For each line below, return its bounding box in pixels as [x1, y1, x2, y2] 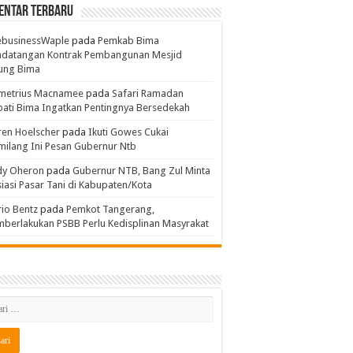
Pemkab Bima [98, 35, 159, 46]
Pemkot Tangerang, [66, 203, 154, 215]
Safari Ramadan [112, 87, 184, 99]
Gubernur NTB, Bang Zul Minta [72, 165, 210, 176]
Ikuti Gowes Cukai [88, 126, 169, 138]
